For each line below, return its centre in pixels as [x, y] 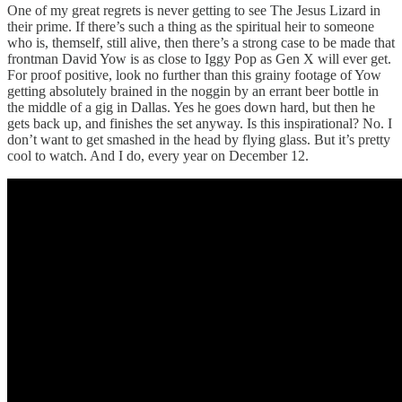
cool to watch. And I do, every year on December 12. [158, 155]
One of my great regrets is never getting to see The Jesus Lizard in [194, 10]
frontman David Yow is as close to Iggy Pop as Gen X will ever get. [199, 58]
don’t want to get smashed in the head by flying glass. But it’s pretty [199, 139]
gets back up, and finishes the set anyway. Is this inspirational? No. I [200, 123]
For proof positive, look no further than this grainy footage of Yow [194, 74]
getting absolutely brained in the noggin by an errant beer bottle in [193, 91]
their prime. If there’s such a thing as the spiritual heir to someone [191, 26]
